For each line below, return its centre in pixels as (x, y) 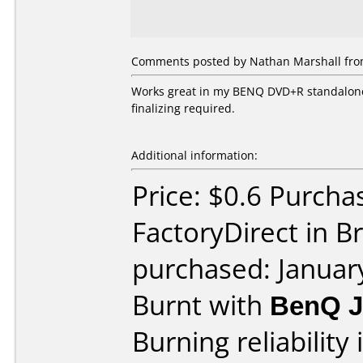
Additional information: (194, 155)
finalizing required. (183, 108)
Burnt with (201, 305)
